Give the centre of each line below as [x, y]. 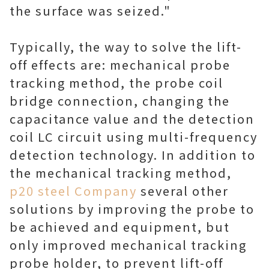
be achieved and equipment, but [120, 227]
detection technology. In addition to [133, 155]
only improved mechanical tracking [128, 245]
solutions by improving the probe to [132, 209]
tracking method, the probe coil [116, 83]
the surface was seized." [90, 11]
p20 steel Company [73, 191]
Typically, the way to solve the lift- [126, 47]
